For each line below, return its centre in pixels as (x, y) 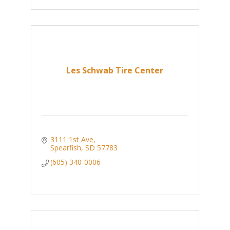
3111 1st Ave (72, 140)
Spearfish (66, 148)
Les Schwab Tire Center (115, 71)
